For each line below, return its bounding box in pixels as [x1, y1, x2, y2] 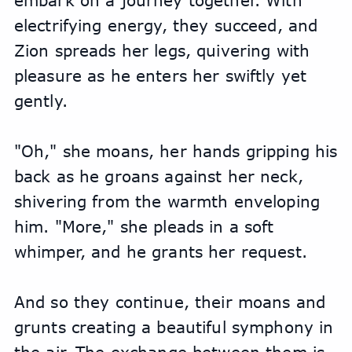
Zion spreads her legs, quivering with [13, 41, 310, 60]
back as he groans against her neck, [13, 167, 303, 186]
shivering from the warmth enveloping [13, 192, 320, 211]
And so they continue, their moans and [13, 292, 326, 312]
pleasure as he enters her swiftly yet [13, 66, 307, 86]
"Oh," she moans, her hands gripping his [13, 141, 338, 161]
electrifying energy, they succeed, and [13, 16, 318, 35]
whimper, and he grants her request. [13, 242, 307, 262]
